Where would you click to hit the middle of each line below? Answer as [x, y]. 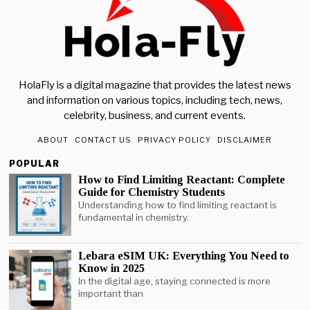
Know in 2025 [112, 268]
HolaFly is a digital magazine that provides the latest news [155, 85]
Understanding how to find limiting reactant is [178, 205]
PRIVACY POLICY [175, 140]
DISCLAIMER [245, 140]
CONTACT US [103, 140]
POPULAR [35, 164]
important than [111, 294]
